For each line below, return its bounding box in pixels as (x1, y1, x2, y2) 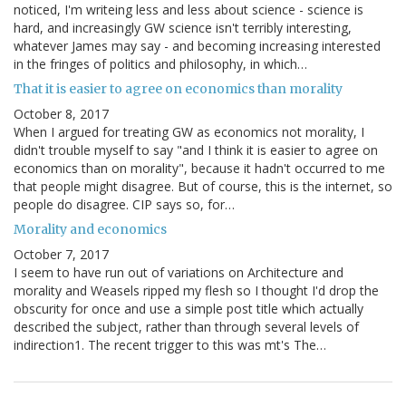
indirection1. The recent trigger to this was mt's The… (14, 336, 326, 354)
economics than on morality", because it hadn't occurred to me (14, 159, 385, 178)
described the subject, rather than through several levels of (14, 318, 359, 336)
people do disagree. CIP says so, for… (14, 196, 235, 214)
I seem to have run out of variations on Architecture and (14, 264, 343, 282)
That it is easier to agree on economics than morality (14, 81, 343, 98)
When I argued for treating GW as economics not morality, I (14, 123, 364, 141)
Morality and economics (14, 221, 167, 238)
